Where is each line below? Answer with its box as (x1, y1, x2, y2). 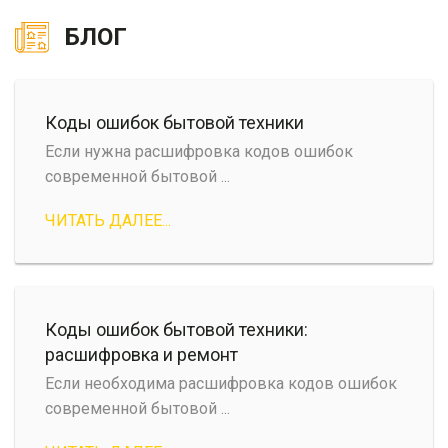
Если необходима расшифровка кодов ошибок (45, 374, 397, 394)
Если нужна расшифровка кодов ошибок (45, 142, 353, 162)
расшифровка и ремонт (45, 344, 238, 366)
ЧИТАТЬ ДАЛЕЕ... (45, 211, 171, 231)
